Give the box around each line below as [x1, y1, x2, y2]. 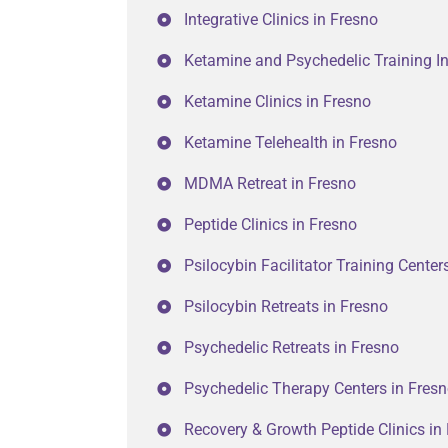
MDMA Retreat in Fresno [184, 174, 356, 193]
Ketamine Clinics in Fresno [184, 92, 371, 111]
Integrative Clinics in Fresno [184, 10, 378, 29]
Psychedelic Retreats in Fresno [184, 338, 399, 357]
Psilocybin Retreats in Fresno [184, 297, 388, 316]
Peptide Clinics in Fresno [184, 215, 357, 234]
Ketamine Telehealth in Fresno [184, 133, 397, 152]
